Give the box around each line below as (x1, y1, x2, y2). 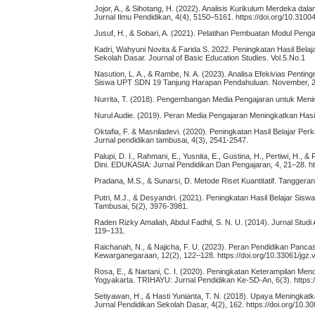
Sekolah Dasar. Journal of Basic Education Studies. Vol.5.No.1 (94, 53, 306, 63)
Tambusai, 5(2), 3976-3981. (94, 201, 189, 210)
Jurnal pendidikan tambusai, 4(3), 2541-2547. (94, 135, 249, 144)
